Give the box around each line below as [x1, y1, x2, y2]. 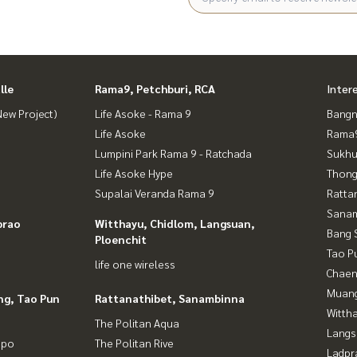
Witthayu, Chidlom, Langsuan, [95, 215, 255, 230]
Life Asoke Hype [95, 165, 173, 180]
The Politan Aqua [95, 315, 179, 330]
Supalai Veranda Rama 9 [95, 185, 214, 200]
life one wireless [95, 256, 175, 271]
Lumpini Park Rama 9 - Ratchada [95, 145, 252, 160]
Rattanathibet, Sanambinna [95, 290, 245, 305]
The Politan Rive [95, 335, 174, 350]
